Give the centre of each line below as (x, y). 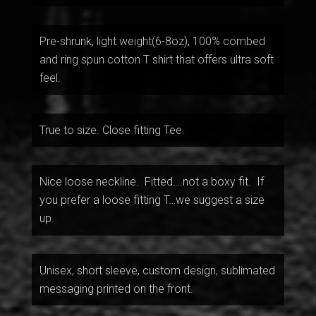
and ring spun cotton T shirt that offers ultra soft (156, 60)
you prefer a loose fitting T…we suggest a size (152, 200)
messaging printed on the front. (116, 288)
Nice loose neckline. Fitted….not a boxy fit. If (151, 182)
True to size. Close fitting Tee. (112, 130)
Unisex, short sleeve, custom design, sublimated (157, 270)
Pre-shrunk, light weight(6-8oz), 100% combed (152, 42)
